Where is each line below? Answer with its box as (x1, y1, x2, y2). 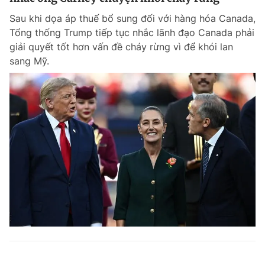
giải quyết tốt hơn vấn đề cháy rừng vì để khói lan (9, 41, 233, 53)
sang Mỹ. (9, 55, 49, 67)
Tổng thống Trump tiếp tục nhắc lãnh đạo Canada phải (9, 27, 254, 38)
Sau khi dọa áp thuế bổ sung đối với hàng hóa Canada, (9, 12, 256, 24)
